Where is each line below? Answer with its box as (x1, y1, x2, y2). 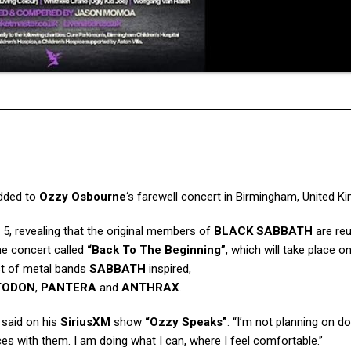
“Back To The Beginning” (87, 243, 226, 258)
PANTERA (41, 280, 96, 295)
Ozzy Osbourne (39, 190, 126, 204)
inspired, (146, 262, 191, 277)
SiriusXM (60, 315, 110, 330)
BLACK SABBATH (214, 224, 313, 239)
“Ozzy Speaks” (145, 315, 227, 330)
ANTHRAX (121, 280, 179, 295)
